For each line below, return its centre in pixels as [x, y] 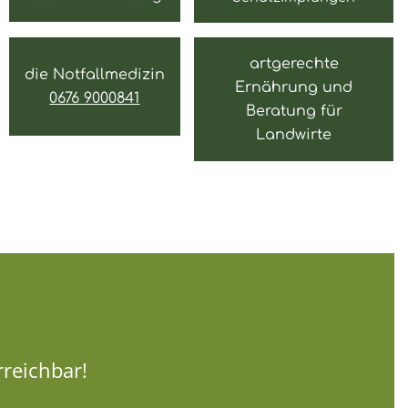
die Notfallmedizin [94, 74]
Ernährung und [294, 87]
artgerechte [294, 63]
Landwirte [294, 134]
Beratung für [294, 111]
